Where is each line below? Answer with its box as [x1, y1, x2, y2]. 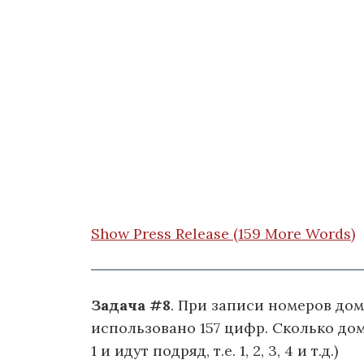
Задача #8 [91, 295, 171, 314]
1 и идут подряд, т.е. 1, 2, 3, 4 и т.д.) [91, 340, 338, 360]
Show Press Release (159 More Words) [91, 224, 355, 244]
